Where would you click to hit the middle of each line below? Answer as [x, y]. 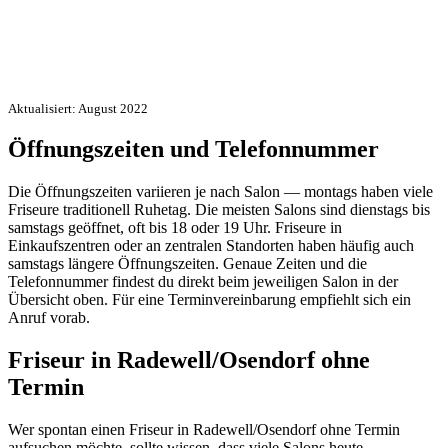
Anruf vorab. [49, 318]
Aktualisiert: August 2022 [78, 108]
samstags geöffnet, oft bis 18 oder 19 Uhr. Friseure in [175, 228]
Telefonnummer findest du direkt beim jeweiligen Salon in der [203, 282]
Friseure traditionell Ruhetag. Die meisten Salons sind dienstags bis [219, 210]
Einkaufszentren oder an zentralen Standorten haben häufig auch [211, 246]
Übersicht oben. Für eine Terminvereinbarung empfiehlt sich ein [209, 300]
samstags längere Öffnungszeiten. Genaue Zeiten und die [187, 264]
